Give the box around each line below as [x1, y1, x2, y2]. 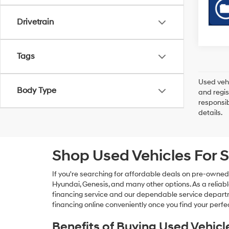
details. [198, 108, 222, 117]
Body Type [17, 85, 56, 96]
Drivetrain [17, 17, 54, 27]
